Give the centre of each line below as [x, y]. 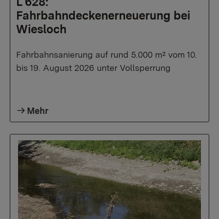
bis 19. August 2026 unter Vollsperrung [93, 68]
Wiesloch [41, 29]
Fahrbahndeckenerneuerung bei [103, 15]
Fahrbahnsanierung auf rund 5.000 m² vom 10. [107, 55]
